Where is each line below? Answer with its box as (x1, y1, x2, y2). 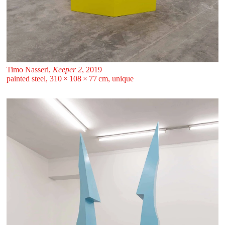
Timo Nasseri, (6, 65, 53, 74)
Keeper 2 (52, 65, 82, 74)
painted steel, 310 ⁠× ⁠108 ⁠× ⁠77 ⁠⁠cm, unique (6, 74, 134, 83)
